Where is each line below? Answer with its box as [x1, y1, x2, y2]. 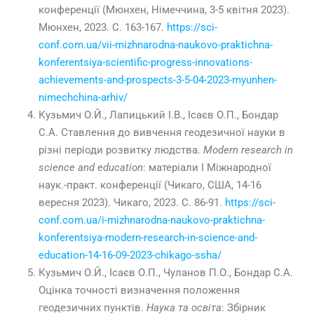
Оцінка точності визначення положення [39, 284, 240, 297]
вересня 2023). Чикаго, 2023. [39, 196, 182, 210]
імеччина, [159, 4, 207, 17]
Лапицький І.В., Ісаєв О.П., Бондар [107, 109, 278, 122]
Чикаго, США [168, 179, 231, 192]
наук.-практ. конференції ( [39, 179, 168, 192]
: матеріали [143, 161, 201, 175]
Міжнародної [207, 161, 271, 175]
